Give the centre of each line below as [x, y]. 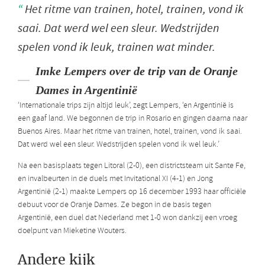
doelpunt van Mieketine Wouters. [72, 231]
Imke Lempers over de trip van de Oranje [137, 71]
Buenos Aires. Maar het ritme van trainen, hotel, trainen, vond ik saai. [130, 131]
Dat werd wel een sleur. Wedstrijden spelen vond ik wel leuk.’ [119, 144]
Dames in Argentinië [86, 90]
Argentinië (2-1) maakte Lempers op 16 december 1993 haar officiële [132, 192]
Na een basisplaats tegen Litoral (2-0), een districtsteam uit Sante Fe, [132, 166]
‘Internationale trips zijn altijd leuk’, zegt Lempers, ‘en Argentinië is [126, 105]
